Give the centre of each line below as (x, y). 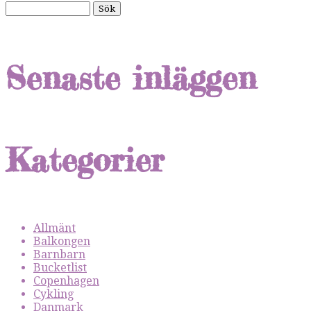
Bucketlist (60, 267)
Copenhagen (66, 280)
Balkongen (62, 241)
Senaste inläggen (131, 78)
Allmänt (54, 228)
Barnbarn (59, 254)
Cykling (53, 294)
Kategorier (85, 159)
